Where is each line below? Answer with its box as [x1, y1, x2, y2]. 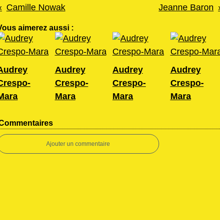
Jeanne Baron [159, 2, 214, 12]
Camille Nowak [6, 2, 65, 12]
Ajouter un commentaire [46, 140, 110, 147]
